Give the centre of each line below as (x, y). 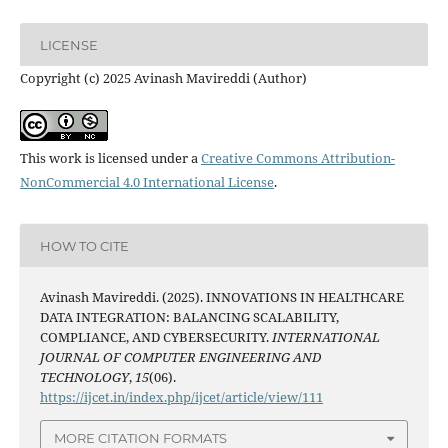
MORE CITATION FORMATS (140, 437)
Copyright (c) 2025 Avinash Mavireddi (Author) (163, 78)
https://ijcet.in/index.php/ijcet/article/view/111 (181, 397)
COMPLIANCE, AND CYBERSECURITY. (155, 337)
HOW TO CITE (84, 245)
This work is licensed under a (110, 158)
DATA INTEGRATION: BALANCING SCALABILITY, (189, 317)
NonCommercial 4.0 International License (146, 182)
